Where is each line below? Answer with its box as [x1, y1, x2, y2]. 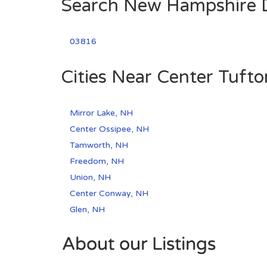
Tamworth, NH [70, 140, 128, 151]
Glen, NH [70, 204, 105, 215]
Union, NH [70, 172, 111, 183]
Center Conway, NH [70, 188, 148, 199]
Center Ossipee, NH [70, 124, 149, 135]
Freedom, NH [70, 156, 124, 167]
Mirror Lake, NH [70, 108, 133, 119]
